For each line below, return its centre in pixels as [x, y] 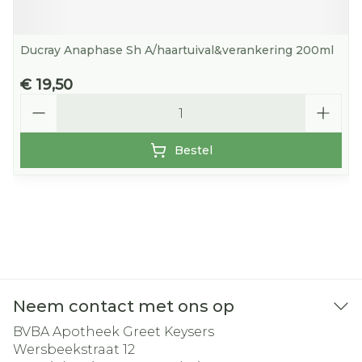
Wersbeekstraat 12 [74, 349]
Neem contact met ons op [124, 306]
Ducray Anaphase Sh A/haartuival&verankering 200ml [177, 50]
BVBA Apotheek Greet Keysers [114, 332]
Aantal [41, 101]
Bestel [193, 150]
